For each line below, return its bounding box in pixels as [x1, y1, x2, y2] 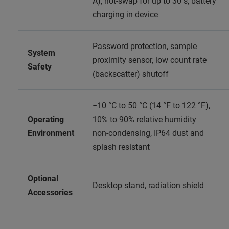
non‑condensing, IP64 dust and [93, 128, 204, 138]
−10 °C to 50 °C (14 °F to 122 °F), [93, 100, 210, 110]
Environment [28, 128, 74, 138]
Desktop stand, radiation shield [93, 180, 204, 190]
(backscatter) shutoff [93, 68, 169, 79]
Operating [28, 114, 64, 124]
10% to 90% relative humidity [93, 114, 196, 124]
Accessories [28, 187, 73, 197]
